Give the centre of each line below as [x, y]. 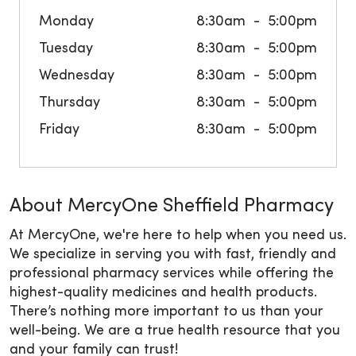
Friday [59, 130]
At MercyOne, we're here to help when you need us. [178, 236]
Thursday [70, 103]
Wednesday [77, 76]
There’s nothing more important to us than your [166, 312]
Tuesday [66, 49]
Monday [66, 22]
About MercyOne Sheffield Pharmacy [172, 207]
